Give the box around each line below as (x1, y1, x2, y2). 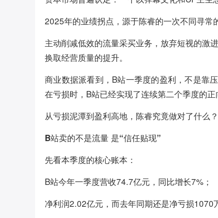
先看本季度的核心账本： (45, 153, 136, 165)
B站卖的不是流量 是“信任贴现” (45, 131, 161, 144)
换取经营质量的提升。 (45, 51, 127, 63)
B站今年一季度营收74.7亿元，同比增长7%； (45, 175, 212, 187)
